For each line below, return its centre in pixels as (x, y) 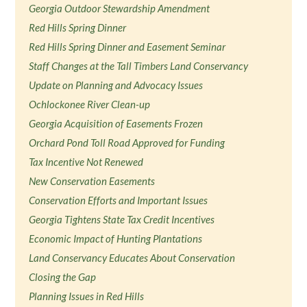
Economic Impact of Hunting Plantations (116, 238)
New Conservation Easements (92, 181)
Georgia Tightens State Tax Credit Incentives (122, 219)
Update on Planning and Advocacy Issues (116, 85)
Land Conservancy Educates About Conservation (132, 258)
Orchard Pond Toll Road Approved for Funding (127, 143)
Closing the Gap (63, 277)
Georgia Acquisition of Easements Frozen (116, 123)
